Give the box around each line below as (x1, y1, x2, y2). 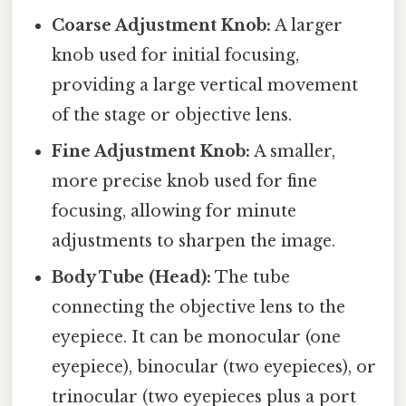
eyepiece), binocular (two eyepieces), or (52, 356, 377, 377)
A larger (271, 14, 343, 35)
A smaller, (250, 140, 336, 161)
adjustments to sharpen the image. (52, 230, 336, 251)
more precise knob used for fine (52, 170, 318, 191)
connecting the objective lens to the (52, 296, 346, 317)
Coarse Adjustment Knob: (52, 14, 272, 35)
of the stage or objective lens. (52, 104, 293, 125)
